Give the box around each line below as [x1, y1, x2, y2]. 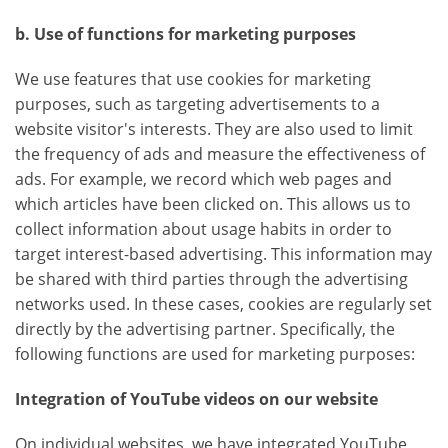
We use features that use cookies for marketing [15, 68, 371, 91]
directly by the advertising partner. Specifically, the [15, 318, 395, 341]
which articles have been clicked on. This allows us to [15, 193, 411, 216]
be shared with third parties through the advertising [15, 268, 408, 291]
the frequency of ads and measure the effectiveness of [15, 143, 425, 166]
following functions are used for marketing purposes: [15, 343, 415, 366]
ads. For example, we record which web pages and [15, 168, 392, 191]
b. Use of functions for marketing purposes [15, 23, 356, 46]
